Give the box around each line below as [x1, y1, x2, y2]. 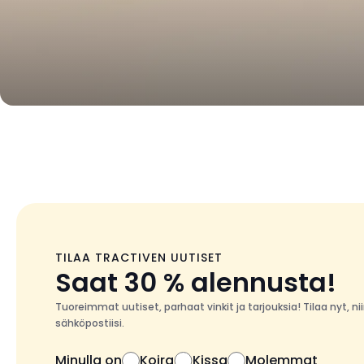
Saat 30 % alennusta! [55, 264, 336, 301]
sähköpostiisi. [55, 316, 124, 330]
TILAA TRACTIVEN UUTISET [55, 249, 223, 266]
